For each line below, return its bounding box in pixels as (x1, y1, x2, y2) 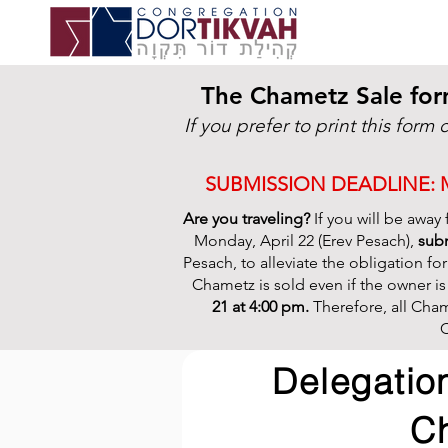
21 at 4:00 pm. (211, 297, 313, 316)
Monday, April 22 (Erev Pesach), (193, 231, 418, 250)
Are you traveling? (182, 209, 314, 228)
